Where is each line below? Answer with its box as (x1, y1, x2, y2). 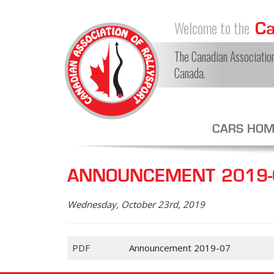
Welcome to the (174, 18, 250, 39)
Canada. (174, 64, 206, 82)
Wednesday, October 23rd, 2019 (67, 198, 205, 210)
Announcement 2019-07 (129, 242, 231, 254)
